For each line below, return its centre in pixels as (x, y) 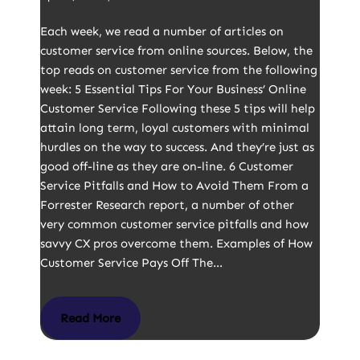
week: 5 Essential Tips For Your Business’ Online (173, 89)
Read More (90, 318)
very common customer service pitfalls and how (174, 224)
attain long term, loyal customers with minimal (175, 128)
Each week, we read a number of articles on (162, 31)
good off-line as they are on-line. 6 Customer (167, 166)
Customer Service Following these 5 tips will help (178, 108)
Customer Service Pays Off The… (133, 263)
